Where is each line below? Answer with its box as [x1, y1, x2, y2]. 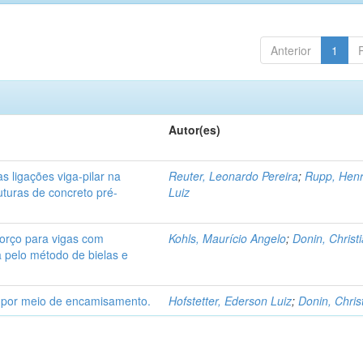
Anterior [270, 42, 311, 58]
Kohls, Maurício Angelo [169, 230, 287, 246]
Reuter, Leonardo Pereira [169, 168, 299, 184]
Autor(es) [169, 122, 221, 138]
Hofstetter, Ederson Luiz [169, 293, 293, 309]
